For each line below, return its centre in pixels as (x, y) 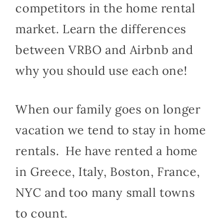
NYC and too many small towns (105, 193)
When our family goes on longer (108, 110)
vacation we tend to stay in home (111, 130)
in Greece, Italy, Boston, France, (108, 172)
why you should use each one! (101, 71)
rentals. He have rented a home (107, 151)
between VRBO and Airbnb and (104, 50)
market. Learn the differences (101, 29)
